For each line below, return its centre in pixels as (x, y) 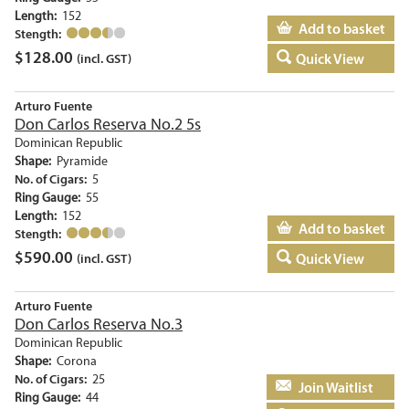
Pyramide (82, 162)
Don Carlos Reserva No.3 (99, 325)
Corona (77, 362)
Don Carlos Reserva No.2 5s (108, 125)
